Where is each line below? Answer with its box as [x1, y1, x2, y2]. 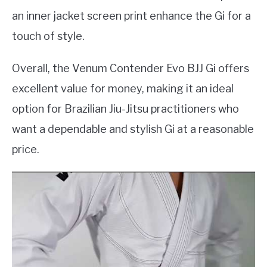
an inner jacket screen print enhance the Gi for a [12, 10, 251, 23]
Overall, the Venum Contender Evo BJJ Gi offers [12, 62, 249, 75]
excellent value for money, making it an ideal [12, 82, 234, 95]
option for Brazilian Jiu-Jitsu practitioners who [12, 103, 239, 116]
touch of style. [12, 30, 85, 43]
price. [12, 143, 39, 156]
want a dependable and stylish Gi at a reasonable [12, 123, 254, 136]
